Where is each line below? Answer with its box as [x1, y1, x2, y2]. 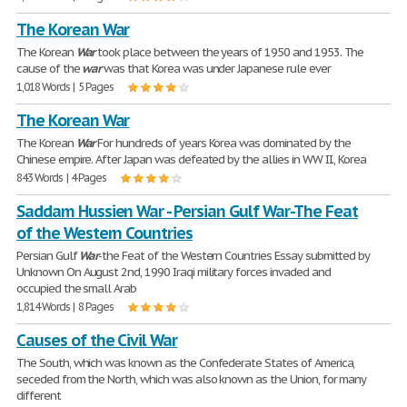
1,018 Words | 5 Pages [16, 80, 114, 94]
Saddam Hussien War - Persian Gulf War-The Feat [16, 201, 359, 222]
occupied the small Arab [16, 281, 137, 296]
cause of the [16, 61, 83, 76]
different [16, 388, 61, 403]
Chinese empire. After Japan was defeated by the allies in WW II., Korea [16, 152, 367, 167]
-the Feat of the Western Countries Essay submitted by [98, 248, 371, 263]
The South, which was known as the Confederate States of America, [16, 355, 355, 371]
